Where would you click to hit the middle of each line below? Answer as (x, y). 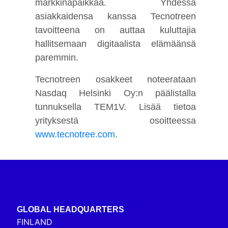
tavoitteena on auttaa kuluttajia (116, 30)
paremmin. (57, 57)
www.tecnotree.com (75, 134)
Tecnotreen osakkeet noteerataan (116, 79)
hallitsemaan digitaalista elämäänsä (116, 44)
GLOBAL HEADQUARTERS (70, 209)
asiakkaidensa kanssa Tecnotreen (116, 16)
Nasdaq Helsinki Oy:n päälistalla (116, 93)
